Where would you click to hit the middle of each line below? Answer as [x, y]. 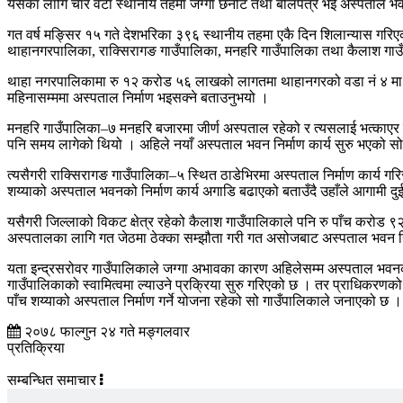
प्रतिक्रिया [36, 348]
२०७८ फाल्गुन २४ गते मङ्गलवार [105, 332]
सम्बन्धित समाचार [54, 381]
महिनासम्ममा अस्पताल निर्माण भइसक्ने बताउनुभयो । [138, 98]
